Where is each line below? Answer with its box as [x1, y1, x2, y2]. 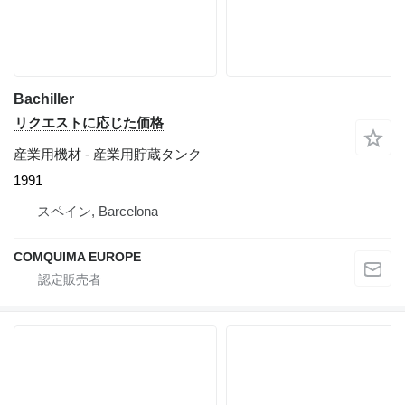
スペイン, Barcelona [37, 202, 158, 219]
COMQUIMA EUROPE [14, 249, 141, 264]
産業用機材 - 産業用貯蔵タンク [14, 146, 202, 162]
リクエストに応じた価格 [14, 114, 164, 130]
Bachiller [14, 90, 74, 107]
